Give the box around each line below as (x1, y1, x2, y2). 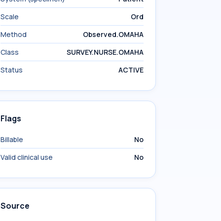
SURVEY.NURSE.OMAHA (67, 47, 144, 57)
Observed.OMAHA (83, 30, 144, 39)
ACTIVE (118, 65, 144, 74)
